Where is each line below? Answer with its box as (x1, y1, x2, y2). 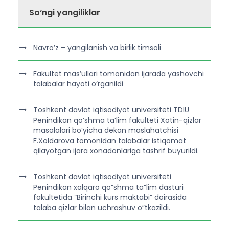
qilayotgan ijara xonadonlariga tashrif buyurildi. (33, 146, 199, 156)
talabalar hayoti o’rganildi (33, 79, 123, 89)
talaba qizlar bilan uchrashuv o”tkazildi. (33, 202, 170, 213)
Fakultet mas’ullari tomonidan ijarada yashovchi (33, 68, 204, 79)
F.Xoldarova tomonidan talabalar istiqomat (33, 135, 186, 146)
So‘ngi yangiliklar (29, 7, 100, 18)
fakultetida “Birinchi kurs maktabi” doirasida (33, 192, 187, 202)
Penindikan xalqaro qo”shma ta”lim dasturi (33, 182, 184, 192)
